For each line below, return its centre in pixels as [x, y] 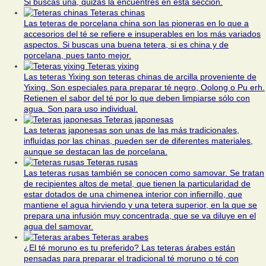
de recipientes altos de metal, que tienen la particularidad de [137, 184]
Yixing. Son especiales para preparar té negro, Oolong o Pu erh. [144, 88]
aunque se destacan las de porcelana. [96, 152]
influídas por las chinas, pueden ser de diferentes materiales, [138, 141]
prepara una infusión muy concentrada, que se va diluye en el [140, 216]
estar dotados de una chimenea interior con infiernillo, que [133, 194]
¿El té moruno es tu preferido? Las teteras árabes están [129, 248]
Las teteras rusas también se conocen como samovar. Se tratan [144, 173]
